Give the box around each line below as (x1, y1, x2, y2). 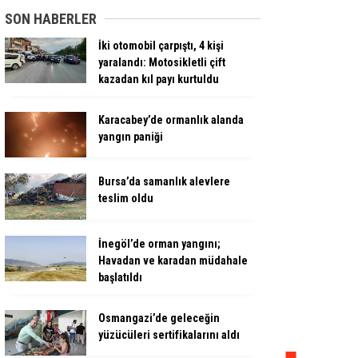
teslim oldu (98, 192, 153, 205)
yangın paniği (98, 130, 163, 143)
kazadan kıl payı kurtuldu (98, 73, 219, 86)
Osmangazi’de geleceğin (98, 311, 220, 324)
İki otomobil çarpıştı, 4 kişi (98, 39, 224, 52)
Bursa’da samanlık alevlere (98, 175, 230, 189)
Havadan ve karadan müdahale (98, 253, 248, 267)
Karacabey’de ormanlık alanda (98, 113, 244, 126)
